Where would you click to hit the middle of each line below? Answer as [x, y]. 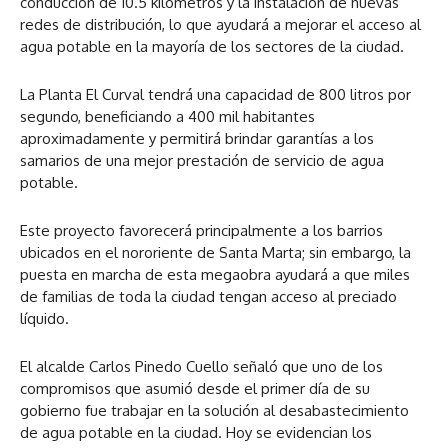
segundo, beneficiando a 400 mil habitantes [167, 116]
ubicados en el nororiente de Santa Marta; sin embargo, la [215, 252]
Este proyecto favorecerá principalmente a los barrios [201, 230]
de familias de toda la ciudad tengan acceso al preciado [208, 296]
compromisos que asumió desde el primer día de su [195, 388]
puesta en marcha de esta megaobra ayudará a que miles [215, 274]
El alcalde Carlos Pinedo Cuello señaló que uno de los [201, 366]
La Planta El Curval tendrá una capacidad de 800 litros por [215, 94]
